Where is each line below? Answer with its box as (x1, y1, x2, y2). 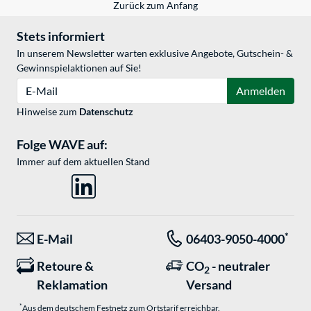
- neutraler (210, 258, 270, 274)
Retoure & (37, 258, 94, 274)
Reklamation (37, 277, 108, 293)
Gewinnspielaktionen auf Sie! (17, 62, 142, 74)
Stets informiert (17, 28, 105, 44)
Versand (186, 277, 232, 293)
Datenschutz (79, 106, 133, 118)
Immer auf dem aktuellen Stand (17, 155, 150, 168)
